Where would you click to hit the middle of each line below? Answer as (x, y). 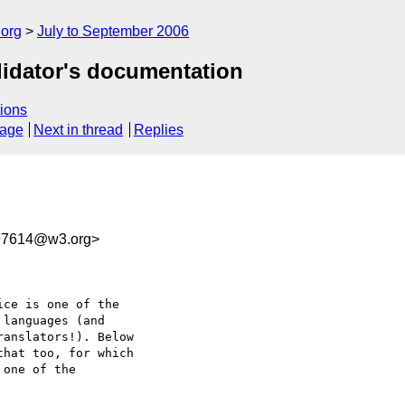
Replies (158, 130)
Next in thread (79, 130)
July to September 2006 (113, 31)
